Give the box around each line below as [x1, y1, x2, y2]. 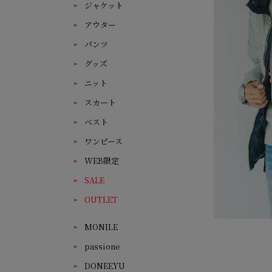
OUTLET [84, 194, 118, 205]
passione [84, 240, 120, 252]
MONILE [84, 221, 118, 233]
